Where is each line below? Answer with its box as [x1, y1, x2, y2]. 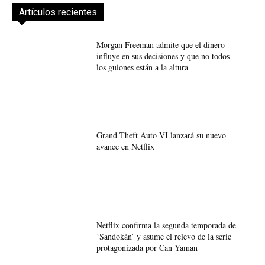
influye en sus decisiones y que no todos [96, 50, 230, 62]
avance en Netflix [96, 140, 154, 152]
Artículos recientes [19, 7, 97, 18]
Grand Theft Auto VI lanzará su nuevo [96, 129, 226, 141]
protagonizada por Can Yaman [96, 241, 198, 253]
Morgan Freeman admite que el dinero [96, 39, 225, 51]
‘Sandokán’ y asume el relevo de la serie [96, 230, 231, 242]
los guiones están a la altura [96, 62, 188, 73]
